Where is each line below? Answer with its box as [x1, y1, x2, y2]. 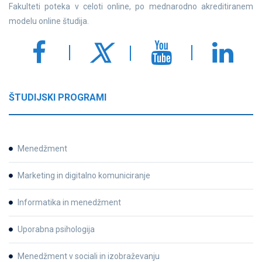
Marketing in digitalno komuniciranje [18, 170, 150, 180]
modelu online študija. [9, 16, 89, 26]
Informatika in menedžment [18, 197, 121, 207]
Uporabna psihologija [18, 224, 95, 234]
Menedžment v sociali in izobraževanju [18, 251, 160, 261]
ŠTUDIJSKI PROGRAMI [9, 91, 106, 103]
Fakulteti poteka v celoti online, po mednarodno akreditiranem [9, 1, 253, 11]
